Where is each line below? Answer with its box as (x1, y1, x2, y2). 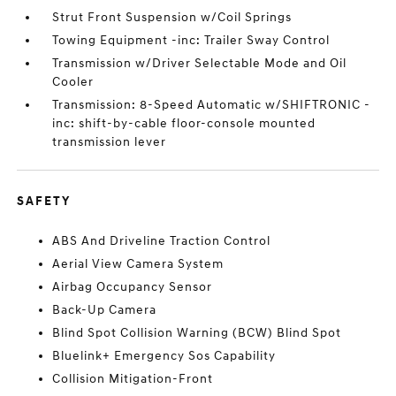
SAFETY (17, 194, 72, 209)
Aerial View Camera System (52, 256, 225, 271)
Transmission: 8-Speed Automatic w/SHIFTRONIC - (52, 97, 371, 112)
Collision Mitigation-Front (52, 371, 214, 386)
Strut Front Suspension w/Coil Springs (52, 10, 293, 25)
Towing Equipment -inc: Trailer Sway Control (52, 33, 331, 48)
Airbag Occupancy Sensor (52, 279, 213, 294)
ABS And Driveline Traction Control (52, 233, 271, 248)
